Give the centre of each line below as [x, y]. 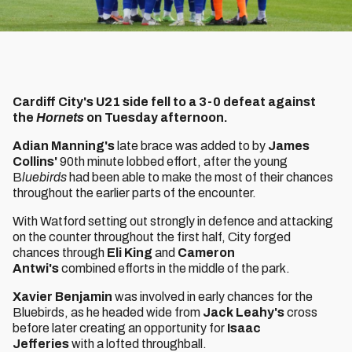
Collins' [35, 161]
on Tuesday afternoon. [157, 117]
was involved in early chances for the [213, 297]
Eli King [130, 253]
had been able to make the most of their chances [201, 177]
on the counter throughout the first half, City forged [152, 237]
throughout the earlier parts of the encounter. [134, 193]
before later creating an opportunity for [120, 328]
